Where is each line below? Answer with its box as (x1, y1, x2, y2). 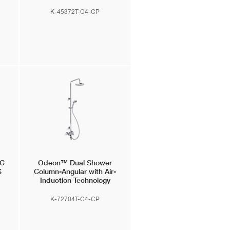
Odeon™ (38, 158, 68, 167)
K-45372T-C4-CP (50, 7, 100, 15)
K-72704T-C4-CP (50, 195, 100, 203)
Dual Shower (68, 158, 112, 167)
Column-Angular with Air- (34, 167, 117, 176)
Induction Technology (40, 176, 110, 185)
